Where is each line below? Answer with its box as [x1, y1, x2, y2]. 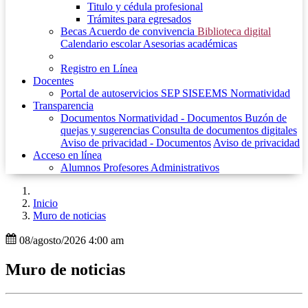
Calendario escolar [60, 38, 143, 49]
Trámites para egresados [87, 13, 191, 25]
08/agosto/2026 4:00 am [16, 234, 124, 246]
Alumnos [60, 162, 103, 173]
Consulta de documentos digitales [152, 124, 297, 136]
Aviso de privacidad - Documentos [60, 137, 211, 148]
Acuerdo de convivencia [89, 25, 197, 37]
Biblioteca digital [197, 25, 271, 37]
